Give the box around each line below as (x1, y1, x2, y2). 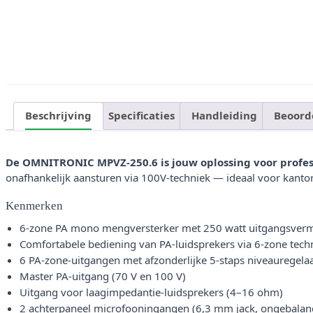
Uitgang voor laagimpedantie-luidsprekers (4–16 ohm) (20, 285, 283, 300)
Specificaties (108, 108, 175, 123)
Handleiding (191, 108, 257, 123)
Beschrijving (25, 108, 92, 123)
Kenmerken (6, 199, 63, 213)
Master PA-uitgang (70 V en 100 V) (20, 269, 186, 284)
